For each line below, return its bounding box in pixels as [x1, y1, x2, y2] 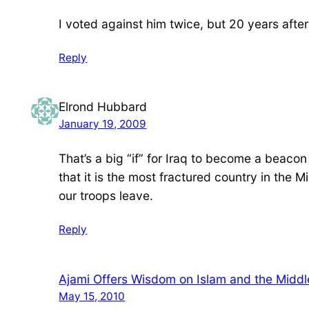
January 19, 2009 [59, 117, 147, 131]
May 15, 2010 [59, 289, 126, 303]
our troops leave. [59, 188, 154, 203]
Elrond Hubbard [59, 99, 148, 114]
